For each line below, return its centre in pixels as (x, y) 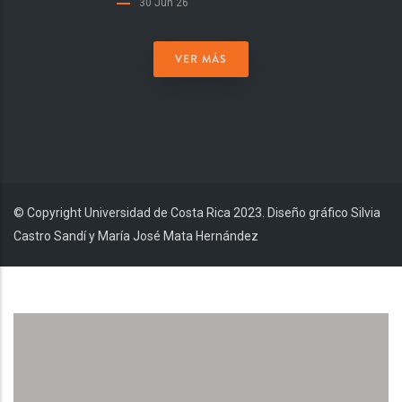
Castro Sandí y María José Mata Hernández (136, 236)
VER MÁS (201, 60)
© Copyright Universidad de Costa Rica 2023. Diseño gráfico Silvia (197, 213)
